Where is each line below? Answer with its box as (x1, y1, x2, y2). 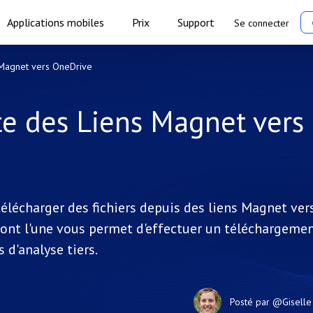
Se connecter (233, 17, 289, 29)
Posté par (230, 295, 272, 308)
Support (177, 15, 214, 29)
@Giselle (272, 295, 312, 308)
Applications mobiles (6, 15, 104, 29)
